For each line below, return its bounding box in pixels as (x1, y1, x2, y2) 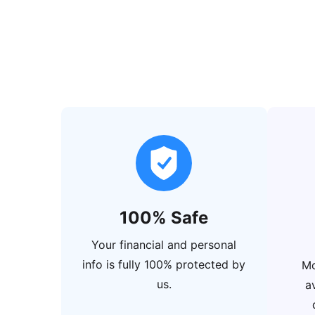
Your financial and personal (91, 238, 237, 252)
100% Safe (120, 207, 209, 228)
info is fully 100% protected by (82, 257, 246, 271)
